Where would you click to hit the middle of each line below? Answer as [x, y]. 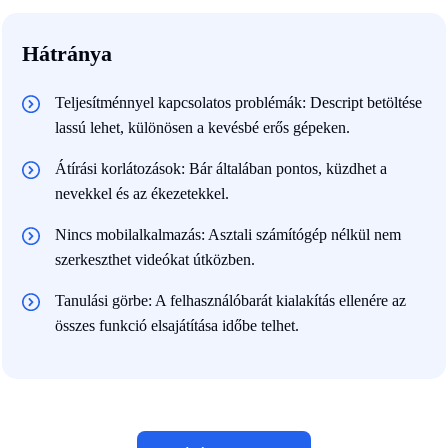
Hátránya [67, 53]
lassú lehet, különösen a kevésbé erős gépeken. [202, 127]
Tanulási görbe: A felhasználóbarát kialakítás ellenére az [230, 300]
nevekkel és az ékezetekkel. [142, 193]
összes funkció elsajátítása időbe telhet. [177, 325]
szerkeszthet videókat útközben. [155, 259]
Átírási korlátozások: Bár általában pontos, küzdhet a [221, 168]
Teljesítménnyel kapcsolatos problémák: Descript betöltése [238, 102]
